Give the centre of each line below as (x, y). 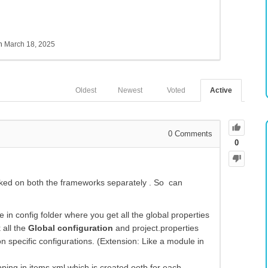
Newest (130, 91)
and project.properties (156, 228)
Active (221, 91)
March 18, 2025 (30, 45)
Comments (192, 134)
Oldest (86, 91)
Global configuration (71, 228)
